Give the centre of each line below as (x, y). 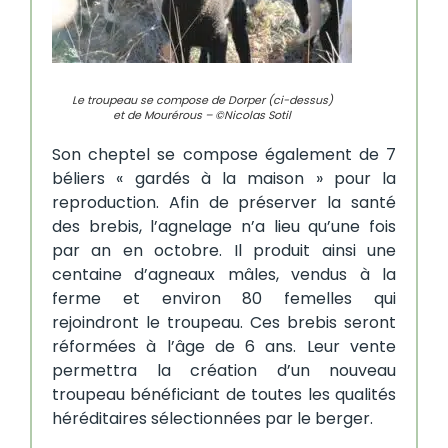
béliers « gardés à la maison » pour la (224, 179)
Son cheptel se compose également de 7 (224, 155)
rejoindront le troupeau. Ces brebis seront (224, 323)
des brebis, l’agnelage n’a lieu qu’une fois (224, 227)
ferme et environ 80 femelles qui (224, 299)
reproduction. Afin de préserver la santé (224, 203)
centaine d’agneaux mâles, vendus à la (224, 275)
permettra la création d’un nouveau (224, 371)
